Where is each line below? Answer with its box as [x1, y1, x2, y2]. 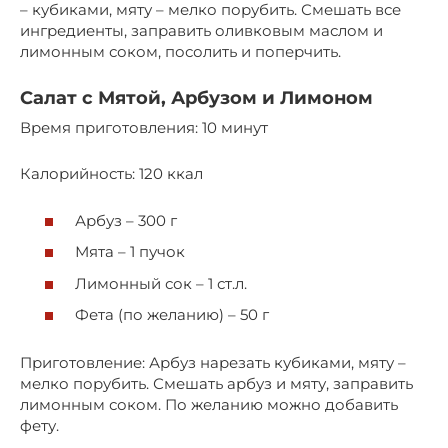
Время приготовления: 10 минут [20, 118, 268, 138]
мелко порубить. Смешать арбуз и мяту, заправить [20, 374, 413, 394]
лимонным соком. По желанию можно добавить [20, 395, 398, 415]
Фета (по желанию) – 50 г [75, 305, 269, 325]
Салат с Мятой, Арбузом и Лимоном [20, 87, 373, 110]
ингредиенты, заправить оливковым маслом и [20, 21, 383, 41]
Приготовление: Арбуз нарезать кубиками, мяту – [20, 353, 406, 373]
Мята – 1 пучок [75, 242, 185, 262]
